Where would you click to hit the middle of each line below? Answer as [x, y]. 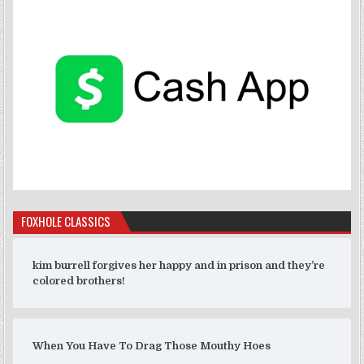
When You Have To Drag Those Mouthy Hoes [152, 346]
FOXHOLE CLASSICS [66, 221]
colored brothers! [79, 281]
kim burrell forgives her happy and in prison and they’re [179, 266]
